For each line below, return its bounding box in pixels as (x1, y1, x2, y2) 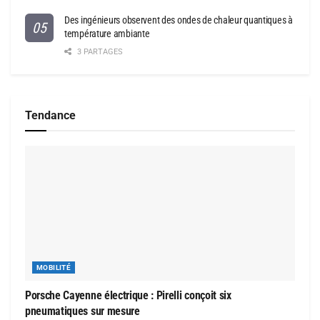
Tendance (25, 109, 76, 123)
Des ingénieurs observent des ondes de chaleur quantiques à (64, 14, 293, 26)
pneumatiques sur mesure (25, 304, 140, 319)
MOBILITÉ (36, 264, 71, 272)
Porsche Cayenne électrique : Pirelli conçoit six (25, 289, 231, 303)
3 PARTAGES (75, 47, 123, 57)
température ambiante (64, 28, 150, 40)
